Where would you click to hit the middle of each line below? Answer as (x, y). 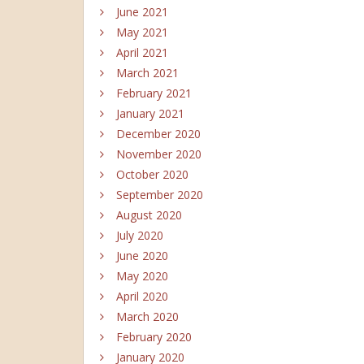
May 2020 (142, 276)
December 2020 (158, 134)
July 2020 (140, 235)
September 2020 (160, 195)
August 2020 (149, 215)
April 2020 (142, 296)
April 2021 (142, 52)
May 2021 (142, 32)
